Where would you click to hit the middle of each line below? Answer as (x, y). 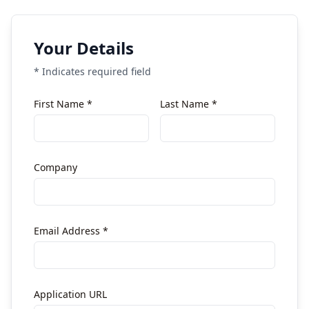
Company (56, 167)
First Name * (63, 104)
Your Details (84, 48)
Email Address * (71, 231)
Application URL (70, 294)
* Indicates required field (92, 71)
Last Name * (189, 104)
